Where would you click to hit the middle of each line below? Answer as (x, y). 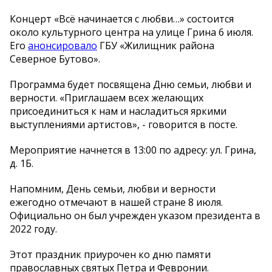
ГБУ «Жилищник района (156, 46)
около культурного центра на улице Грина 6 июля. (131, 32)
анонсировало (63, 46)
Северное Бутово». (55, 59)
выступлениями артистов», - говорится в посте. (125, 125)
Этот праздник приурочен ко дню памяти (110, 255)
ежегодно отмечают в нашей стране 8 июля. (116, 202)
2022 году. (33, 229)
